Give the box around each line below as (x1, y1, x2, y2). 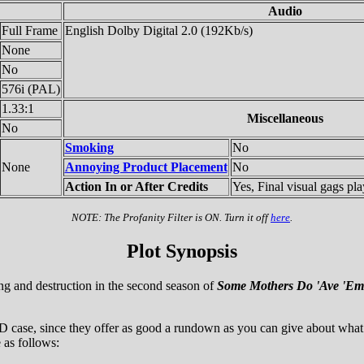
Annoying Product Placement (64, 159, 227, 174)
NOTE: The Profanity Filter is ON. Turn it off (71, 210, 271, 223)
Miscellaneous (246, 110, 323, 125)
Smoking (64, 140, 114, 154)
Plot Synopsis (127, 240, 237, 262)
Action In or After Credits (64, 179, 208, 193)
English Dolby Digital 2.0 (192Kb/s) (64, 23, 253, 37)
